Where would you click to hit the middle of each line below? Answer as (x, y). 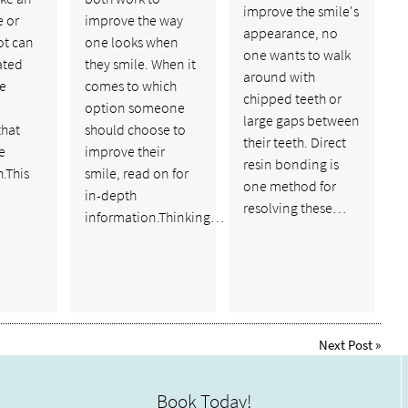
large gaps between (301, 120)
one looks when (131, 41)
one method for (289, 185)
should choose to (135, 129)
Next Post (346, 345)
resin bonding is (291, 163)
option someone (134, 107)
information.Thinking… (154, 216)
